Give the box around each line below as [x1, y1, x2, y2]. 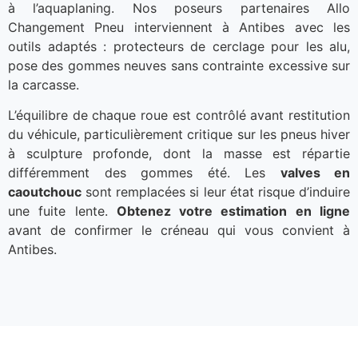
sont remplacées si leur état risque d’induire [82, 184, 350, 201]
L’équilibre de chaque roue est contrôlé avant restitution [8, 107, 350, 124]
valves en [280, 165, 350, 181]
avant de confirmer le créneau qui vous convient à [8, 222, 350, 239]
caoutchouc [8, 184, 82, 201]
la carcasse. [8, 76, 79, 93]
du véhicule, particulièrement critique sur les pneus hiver [8, 126, 350, 143]
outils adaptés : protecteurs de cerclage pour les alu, [8, 38, 350, 54]
